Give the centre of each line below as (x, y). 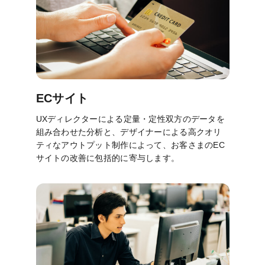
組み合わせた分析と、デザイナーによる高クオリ (129, 132)
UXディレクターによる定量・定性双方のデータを (130, 119)
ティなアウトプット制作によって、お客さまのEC (130, 145)
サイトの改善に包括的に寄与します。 (108, 158)
